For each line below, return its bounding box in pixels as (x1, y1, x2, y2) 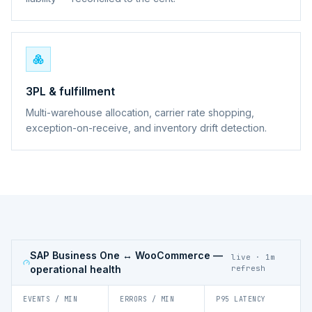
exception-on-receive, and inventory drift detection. (26, 121, 267, 134)
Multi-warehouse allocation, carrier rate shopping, (26, 106, 254, 118)
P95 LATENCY (216, 294, 266, 304)
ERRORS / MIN (120, 294, 174, 304)
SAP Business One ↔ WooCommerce (29, 249, 210, 261)
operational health (29, 263, 121, 275)
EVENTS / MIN (23, 294, 77, 304)
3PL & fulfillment (26, 84, 115, 98)
